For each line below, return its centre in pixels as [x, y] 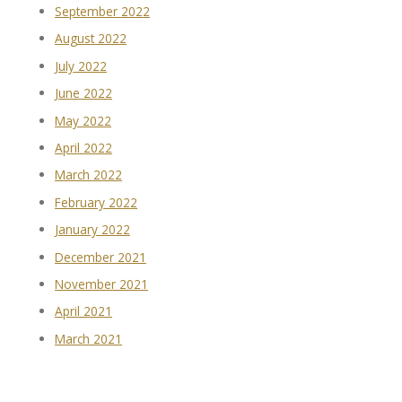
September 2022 [103, 11]
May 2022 [83, 120]
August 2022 [91, 39]
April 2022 [84, 147]
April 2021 [84, 311]
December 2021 [101, 257]
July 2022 [81, 66]
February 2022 [96, 202]
